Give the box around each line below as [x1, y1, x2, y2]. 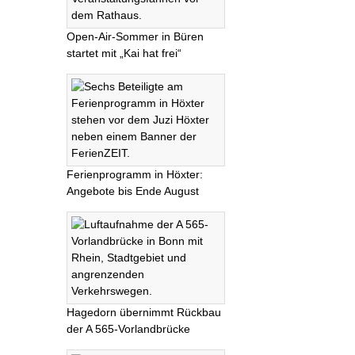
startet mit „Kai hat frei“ [67, 47, 181, 60]
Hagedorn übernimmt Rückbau [67, 306, 221, 319]
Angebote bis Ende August [67, 185, 199, 198]
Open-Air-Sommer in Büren [67, 30, 204, 44]
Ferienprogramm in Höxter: [67, 168, 203, 181]
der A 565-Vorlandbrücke [67, 323, 190, 336]
